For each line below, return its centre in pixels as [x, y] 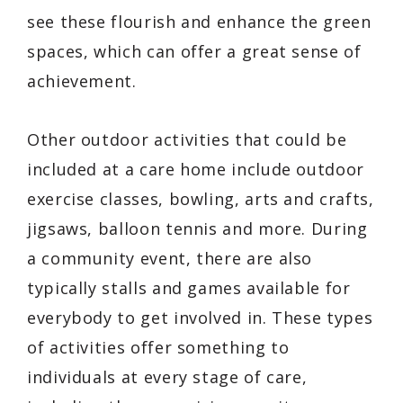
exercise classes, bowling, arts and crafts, [201, 198]
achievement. [82, 81]
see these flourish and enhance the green [199, 21]
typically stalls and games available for [189, 287]
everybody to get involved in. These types [200, 317]
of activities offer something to [158, 347]
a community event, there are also [170, 258]
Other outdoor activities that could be [187, 139]
